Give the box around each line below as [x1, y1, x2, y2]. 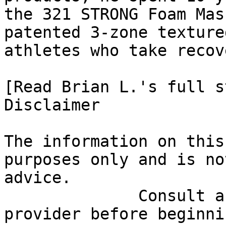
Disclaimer [4, 96, 100, 114]
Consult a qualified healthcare [4, 187, 138, 205]
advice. [4, 168, 71, 187]
